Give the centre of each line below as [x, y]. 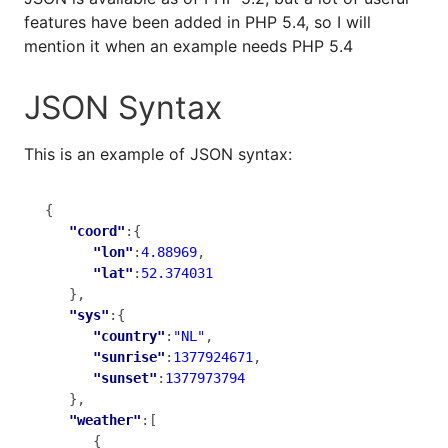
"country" [129, 335]
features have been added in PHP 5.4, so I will [197, 22]
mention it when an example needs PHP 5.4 [188, 46]
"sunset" [125, 377]
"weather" [105, 419]
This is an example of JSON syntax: [158, 154]
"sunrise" [129, 356]
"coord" [97, 230]
